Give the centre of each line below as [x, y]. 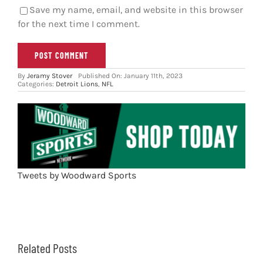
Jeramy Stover [49, 76]
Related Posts [47, 247]
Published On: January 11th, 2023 [130, 76]
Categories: [36, 84]
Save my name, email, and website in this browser [136, 10]
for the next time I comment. [78, 24]
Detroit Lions [77, 84]
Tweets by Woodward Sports [77, 175]
